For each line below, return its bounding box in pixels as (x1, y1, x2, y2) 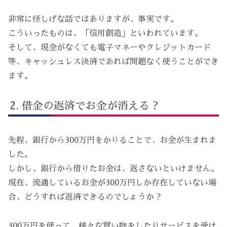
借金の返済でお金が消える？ (22, 100, 161, 111)
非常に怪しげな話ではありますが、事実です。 (8, 15, 178, 23)
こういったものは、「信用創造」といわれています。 (8, 29, 203, 37)
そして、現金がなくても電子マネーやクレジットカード (8, 43, 211, 52)
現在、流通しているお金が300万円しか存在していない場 (8, 179, 216, 187)
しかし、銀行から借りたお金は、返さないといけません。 (8, 165, 219, 173)
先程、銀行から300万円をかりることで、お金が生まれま (8, 136, 216, 145)
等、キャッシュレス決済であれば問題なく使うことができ (8, 57, 219, 66)
